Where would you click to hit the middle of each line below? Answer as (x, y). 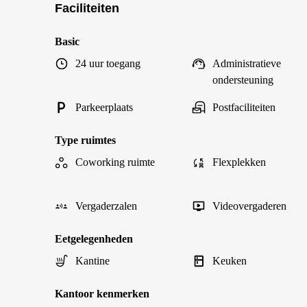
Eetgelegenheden (94, 239)
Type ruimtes (85, 140)
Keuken (230, 261)
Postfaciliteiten (244, 107)
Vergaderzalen (106, 206)
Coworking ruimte (115, 162)
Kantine (93, 261)
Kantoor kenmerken (102, 294)
